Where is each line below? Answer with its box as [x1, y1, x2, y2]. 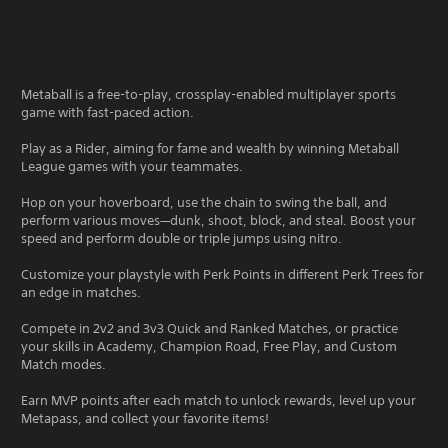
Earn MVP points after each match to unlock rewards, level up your [21, 391, 416, 409]
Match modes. [21, 355, 106, 373]
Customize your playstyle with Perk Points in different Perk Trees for [21, 265, 424, 283]
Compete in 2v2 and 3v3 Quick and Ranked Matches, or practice [21, 319, 398, 337]
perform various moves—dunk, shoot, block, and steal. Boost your [21, 211, 416, 229]
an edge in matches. [21, 283, 141, 301]
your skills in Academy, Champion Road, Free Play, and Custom [21, 337, 397, 355]
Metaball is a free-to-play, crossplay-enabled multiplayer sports [21, 85, 396, 103]
